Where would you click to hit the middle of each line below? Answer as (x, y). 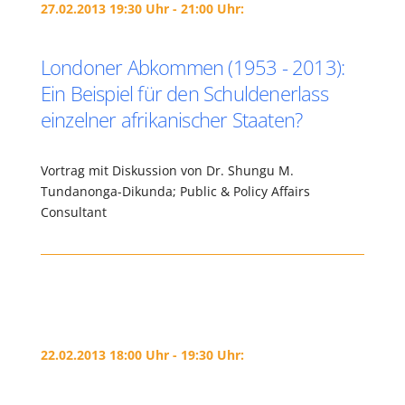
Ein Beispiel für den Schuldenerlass (184, 93)
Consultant (73, 212)
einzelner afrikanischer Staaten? (171, 119)
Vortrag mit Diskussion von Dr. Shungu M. (167, 170)
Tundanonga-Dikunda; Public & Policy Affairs (175, 191)
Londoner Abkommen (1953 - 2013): (193, 67)
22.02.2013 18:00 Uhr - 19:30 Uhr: (142, 355)
